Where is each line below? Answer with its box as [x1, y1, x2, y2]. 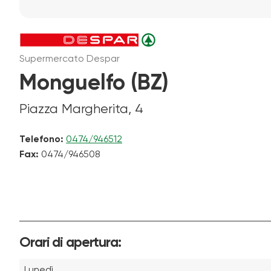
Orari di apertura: [19, 235, 121, 250]
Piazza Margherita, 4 [19, 102, 143, 116]
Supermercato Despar [19, 54, 120, 64]
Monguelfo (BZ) [19, 72, 169, 94]
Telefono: [19, 134, 64, 145]
